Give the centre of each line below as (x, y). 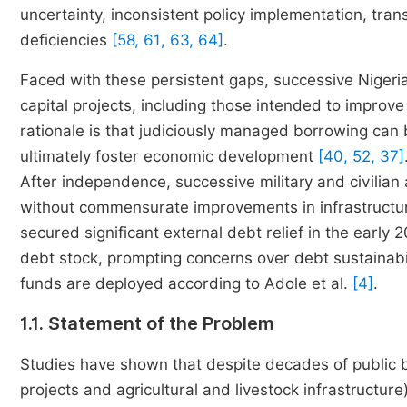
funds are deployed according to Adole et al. (186, 283)
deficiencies (66, 40)
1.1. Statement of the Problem (147, 323)
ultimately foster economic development (169, 156)
